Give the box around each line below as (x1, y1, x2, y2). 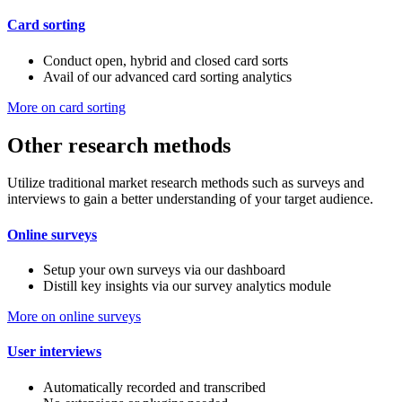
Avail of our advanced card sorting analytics (43, 68, 292, 84)
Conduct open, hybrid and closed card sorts (43, 52, 288, 68)
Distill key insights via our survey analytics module (43, 278, 331, 293)
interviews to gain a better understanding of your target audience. (7, 191, 373, 207)
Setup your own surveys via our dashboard (43, 262, 285, 277)
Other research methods (7, 133, 231, 157)
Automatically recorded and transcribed (43, 379, 266, 395)
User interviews (7, 344, 101, 360)
